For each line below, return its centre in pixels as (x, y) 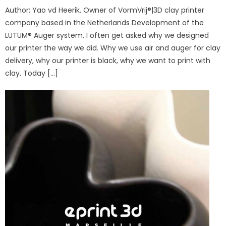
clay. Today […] (32, 73)
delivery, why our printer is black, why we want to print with (108, 61)
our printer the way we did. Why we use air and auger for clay (113, 48)
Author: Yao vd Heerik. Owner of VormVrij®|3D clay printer (105, 10)
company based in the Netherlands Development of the (105, 23)
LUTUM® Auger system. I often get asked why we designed (107, 36)
